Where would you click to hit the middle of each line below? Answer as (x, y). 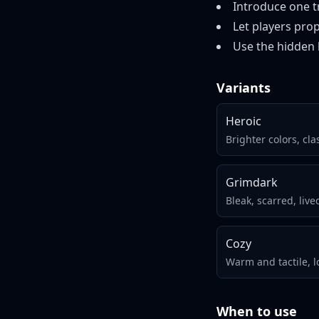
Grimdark (252, 182)
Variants (244, 88)
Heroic (244, 121)
